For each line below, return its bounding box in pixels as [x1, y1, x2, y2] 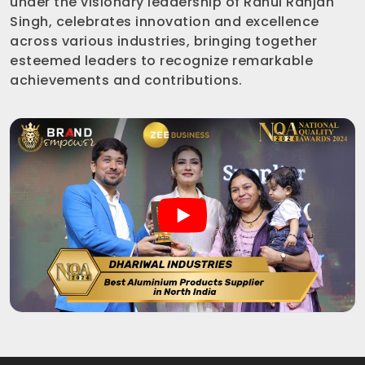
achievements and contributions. [10, 70, 243, 90]
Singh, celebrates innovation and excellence [10, 11, 319, 31]
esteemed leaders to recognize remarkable [10, 51, 313, 70]
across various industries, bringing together [10, 31, 317, 51]
